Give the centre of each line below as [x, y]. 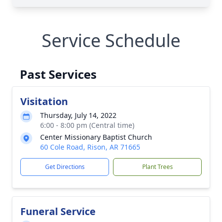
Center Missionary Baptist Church [96, 137]
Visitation [44, 101]
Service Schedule [111, 40]
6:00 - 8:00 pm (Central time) [87, 125]
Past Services [58, 74]
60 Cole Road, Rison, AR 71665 [90, 147]
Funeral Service [58, 211]
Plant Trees [157, 167]
